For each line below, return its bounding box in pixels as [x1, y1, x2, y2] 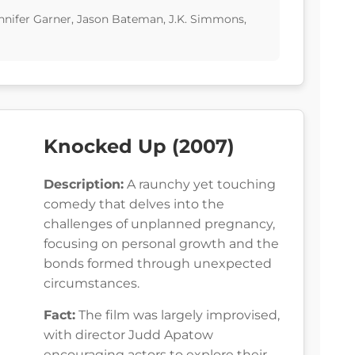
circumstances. [44, 276, 139, 292]
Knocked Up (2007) [44, 135, 235, 158]
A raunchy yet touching [124, 177, 276, 193]
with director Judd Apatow [44, 327, 213, 343]
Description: [44, 177, 124, 193]
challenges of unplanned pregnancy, [44, 216, 275, 232]
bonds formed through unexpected [44, 256, 272, 272]
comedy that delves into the [44, 197, 224, 212]
